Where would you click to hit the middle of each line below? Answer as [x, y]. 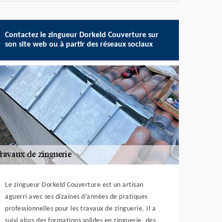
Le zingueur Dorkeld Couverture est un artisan [74, 185]
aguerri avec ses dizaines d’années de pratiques [76, 197]
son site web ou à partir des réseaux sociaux [79, 45]
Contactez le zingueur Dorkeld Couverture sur [82, 35]
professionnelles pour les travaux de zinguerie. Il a [81, 209]
